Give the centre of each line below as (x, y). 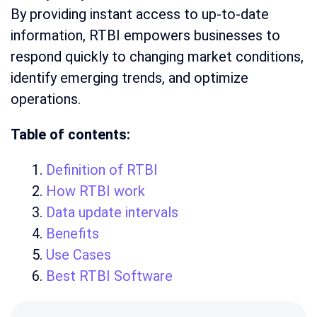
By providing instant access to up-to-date (140, 15)
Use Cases (79, 255)
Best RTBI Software (109, 276)
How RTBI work (96, 191)
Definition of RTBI (102, 170)
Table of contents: (70, 135)
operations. (46, 99)
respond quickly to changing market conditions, (157, 57)
